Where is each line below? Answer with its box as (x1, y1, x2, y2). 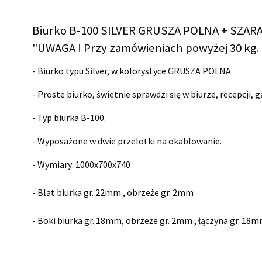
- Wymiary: (32, 158, 75, 170)
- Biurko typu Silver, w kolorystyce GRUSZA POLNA (32, 64, 231, 77)
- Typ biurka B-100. (32, 111, 106, 123)
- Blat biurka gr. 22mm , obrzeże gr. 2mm (32, 186, 194, 198)
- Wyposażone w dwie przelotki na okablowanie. (32, 135, 222, 147)
